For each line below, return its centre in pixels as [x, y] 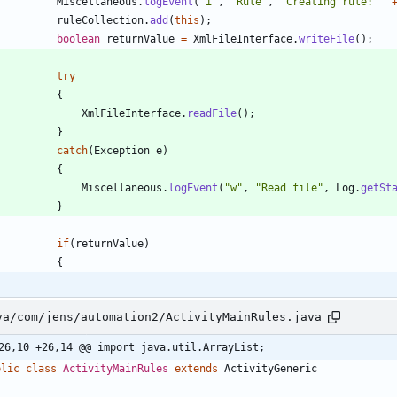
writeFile [327, 39]
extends [196, 368]
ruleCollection [100, 20]
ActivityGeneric [271, 368]
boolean [78, 39]
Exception [122, 150]
